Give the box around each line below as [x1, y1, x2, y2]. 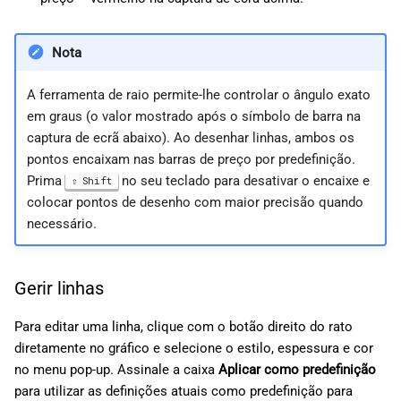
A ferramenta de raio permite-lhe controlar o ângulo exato [26, 86, 371, 103]
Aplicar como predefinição [218, 362, 376, 378]
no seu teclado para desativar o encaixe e [118, 172, 370, 189]
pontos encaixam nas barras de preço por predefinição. [26, 150, 355, 167]
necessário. [26, 215, 97, 232]
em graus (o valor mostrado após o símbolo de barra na [26, 107, 361, 124]
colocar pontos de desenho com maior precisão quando [26, 193, 363, 210]
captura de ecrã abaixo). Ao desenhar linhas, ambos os [26, 129, 354, 146]
